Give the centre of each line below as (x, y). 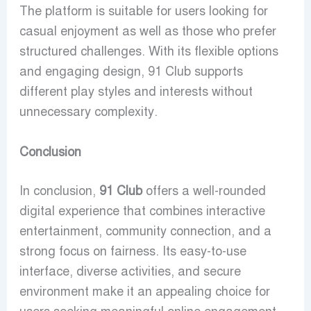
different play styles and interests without (136, 92)
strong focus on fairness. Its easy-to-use (133, 252)
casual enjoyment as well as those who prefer (148, 32)
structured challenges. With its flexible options (149, 52)
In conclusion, (59, 191)
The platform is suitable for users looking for (143, 11)
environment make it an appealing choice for (144, 292)
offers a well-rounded (204, 191)
